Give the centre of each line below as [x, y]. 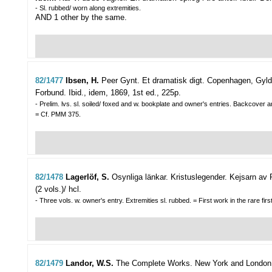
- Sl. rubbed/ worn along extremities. [88, 8]
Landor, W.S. [91, 263]
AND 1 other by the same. [81, 18]
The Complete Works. [154, 263]
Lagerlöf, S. [89, 177]
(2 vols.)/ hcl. [58, 189]
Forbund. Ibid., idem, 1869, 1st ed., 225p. [108, 93]
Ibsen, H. [83, 81]
